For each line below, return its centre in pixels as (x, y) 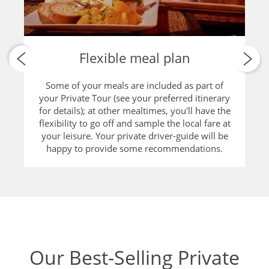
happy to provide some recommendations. (134, 148)
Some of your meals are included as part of (134, 85)
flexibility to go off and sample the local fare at (134, 123)
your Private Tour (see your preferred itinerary (134, 98)
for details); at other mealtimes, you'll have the (134, 110)
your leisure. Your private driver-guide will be (134, 135)
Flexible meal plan (134, 57)
